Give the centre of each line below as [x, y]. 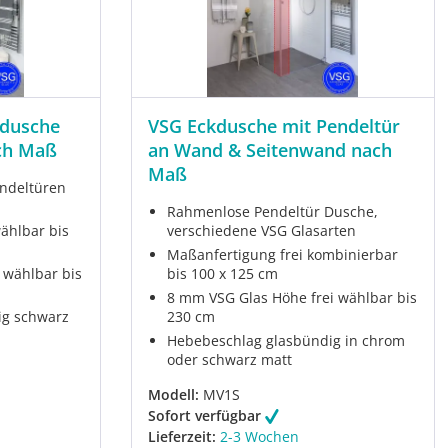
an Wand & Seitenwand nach [269, 150]
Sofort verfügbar [206, 416]
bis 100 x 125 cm [222, 274]
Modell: [173, 395]
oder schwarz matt [229, 360]
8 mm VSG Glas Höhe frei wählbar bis [291, 298]
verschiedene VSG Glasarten [261, 231]
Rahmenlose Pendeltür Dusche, [272, 212]
